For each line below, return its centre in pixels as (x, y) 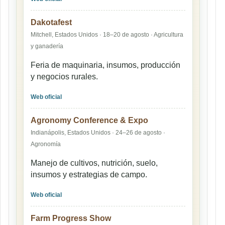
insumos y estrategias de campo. (89, 175)
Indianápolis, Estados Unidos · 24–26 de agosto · (98, 133)
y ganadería (47, 46)
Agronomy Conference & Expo (89, 121)
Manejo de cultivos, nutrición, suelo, (94, 163)
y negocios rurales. (64, 77)
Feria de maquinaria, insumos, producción (105, 65)
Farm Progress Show (71, 218)
